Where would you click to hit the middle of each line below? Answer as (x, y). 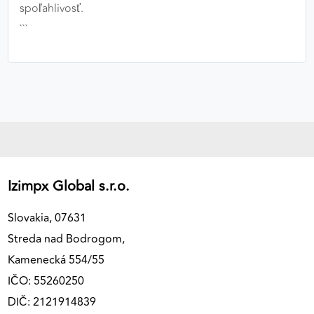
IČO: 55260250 (46, 281)
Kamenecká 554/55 (56, 260)
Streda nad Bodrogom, (66, 239)
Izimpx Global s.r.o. (69, 186)
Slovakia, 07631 (48, 218)
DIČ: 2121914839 (52, 302)
